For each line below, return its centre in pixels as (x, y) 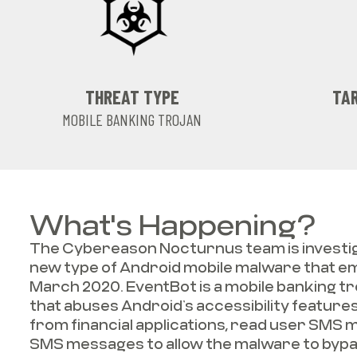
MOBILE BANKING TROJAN (132, 120)
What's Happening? (173, 224)
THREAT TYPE (132, 97)
